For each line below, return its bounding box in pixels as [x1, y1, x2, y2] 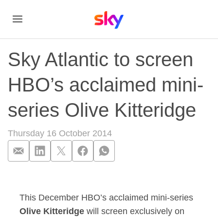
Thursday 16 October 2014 [8, 128, 112, 138]
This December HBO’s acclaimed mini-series [19, 193, 193, 202]
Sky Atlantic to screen [8, 49, 193, 70]
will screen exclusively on [87, 206, 184, 216]
